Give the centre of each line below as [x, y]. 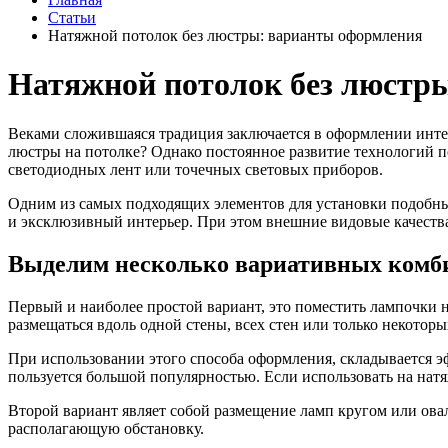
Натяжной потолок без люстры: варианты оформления [235, 35]
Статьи [72, 17]
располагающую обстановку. [106, 428]
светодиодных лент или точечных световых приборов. [195, 169]
